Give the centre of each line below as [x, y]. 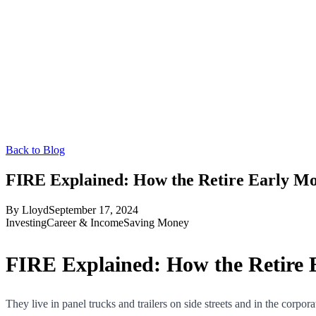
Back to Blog [35, 150]
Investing [26, 222]
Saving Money [156, 222]
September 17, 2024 [93, 209]
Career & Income [85, 222]
